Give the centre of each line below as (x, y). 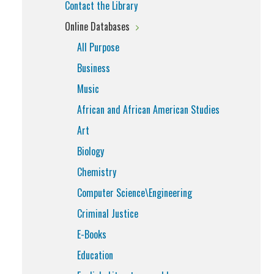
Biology (91, 151)
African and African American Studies (148, 109)
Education (95, 255)
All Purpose (98, 47)
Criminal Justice (108, 213)
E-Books (92, 234)
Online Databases (97, 26)
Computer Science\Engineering (135, 193)
